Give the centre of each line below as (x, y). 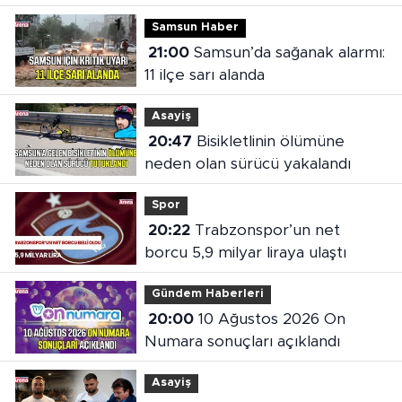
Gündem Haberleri (207, 294)
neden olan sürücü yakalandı (247, 163)
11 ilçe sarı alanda (204, 74)
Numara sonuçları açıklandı (242, 341)
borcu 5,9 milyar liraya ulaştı (245, 252)
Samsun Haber (195, 28)
